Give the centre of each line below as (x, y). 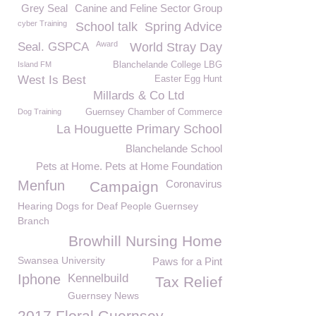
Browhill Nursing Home (145, 241)
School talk (107, 27)
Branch (34, 221)
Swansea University (61, 260)
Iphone (39, 279)
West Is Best (52, 80)
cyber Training (42, 23)
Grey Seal (44, 8)
